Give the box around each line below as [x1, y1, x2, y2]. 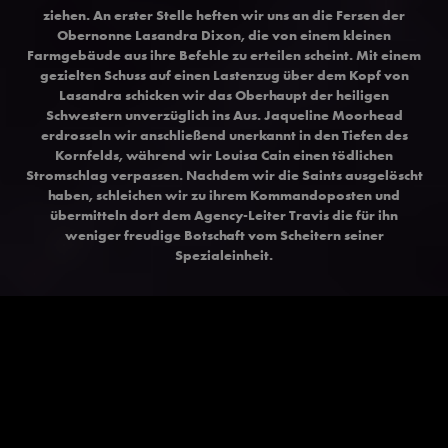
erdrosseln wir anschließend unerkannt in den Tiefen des [40, 125, 408, 144]
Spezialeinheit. [175, 245, 273, 264]
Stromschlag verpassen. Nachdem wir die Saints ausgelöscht [25, 165, 423, 184]
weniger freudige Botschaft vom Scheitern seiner [64, 225, 384, 244]
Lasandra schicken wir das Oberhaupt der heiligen [59, 85, 389, 104]
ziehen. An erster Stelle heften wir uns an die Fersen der [43, 5, 405, 24]
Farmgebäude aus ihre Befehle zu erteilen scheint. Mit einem [27, 45, 421, 64]
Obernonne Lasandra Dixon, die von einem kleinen [57, 25, 391, 44]
